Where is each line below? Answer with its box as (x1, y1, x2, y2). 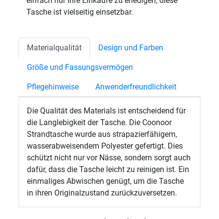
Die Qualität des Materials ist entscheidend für (27, 106, 186, 116)
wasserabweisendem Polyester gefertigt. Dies (27, 141, 183, 151)
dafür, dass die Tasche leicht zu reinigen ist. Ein (27, 165, 190, 175)
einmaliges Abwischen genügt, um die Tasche (27, 176, 184, 186)
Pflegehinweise (27, 82, 79, 92)
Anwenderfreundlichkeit (95, 82, 177, 92)
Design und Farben (98, 43, 164, 53)
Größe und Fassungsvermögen (27, 63, 133, 72)
